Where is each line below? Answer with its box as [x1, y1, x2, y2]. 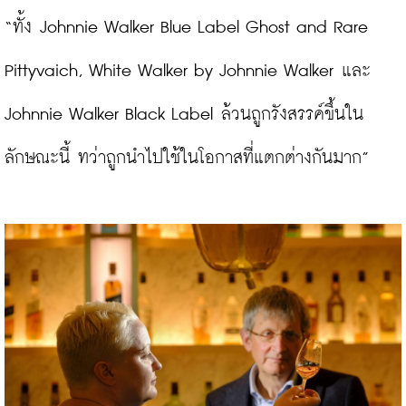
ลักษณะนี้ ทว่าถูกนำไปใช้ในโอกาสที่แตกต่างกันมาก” [5, 150, 369, 168]
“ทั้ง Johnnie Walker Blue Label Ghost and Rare [5, 19, 368, 37]
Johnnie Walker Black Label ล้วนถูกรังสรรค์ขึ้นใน [5, 106, 363, 124]
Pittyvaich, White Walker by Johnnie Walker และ [5, 63, 371, 81]
